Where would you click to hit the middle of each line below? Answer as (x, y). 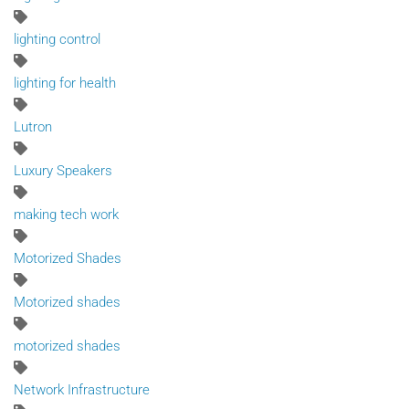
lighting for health (65, 83)
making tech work (66, 214)
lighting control (57, 39)
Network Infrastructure (82, 389)
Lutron (33, 126)
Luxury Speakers (63, 170)
